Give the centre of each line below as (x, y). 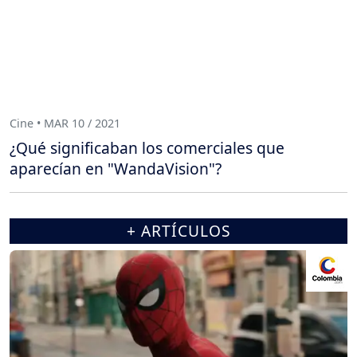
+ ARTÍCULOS (178, 231)
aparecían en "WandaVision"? (116, 169)
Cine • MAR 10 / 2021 (65, 123)
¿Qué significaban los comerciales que (147, 148)
